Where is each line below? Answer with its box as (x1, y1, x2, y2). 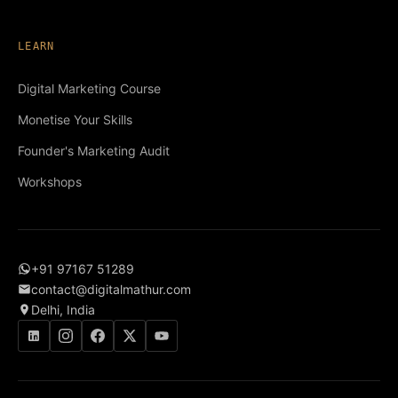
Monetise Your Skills (18, 112, 132, 128)
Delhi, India (31, 302, 95, 318)
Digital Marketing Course (18, 81, 161, 97)
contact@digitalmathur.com (31, 282, 191, 298)
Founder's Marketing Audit (18, 143, 170, 159)
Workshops (18, 174, 82, 190)
